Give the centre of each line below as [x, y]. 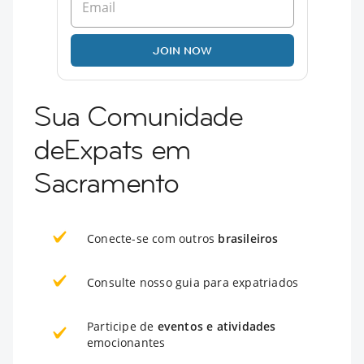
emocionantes [126, 342]
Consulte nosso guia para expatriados [193, 282]
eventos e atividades [217, 326]
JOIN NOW [182, 50]
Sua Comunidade [138, 116]
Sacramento [106, 182]
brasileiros [248, 238]
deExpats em [112, 149]
